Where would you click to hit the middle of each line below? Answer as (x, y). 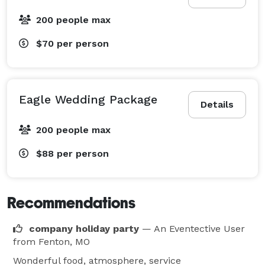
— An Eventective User (193, 228)
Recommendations (71, 203)
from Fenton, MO (51, 241)
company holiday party (84, 228)
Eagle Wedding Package (88, 99)
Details (217, 104)
